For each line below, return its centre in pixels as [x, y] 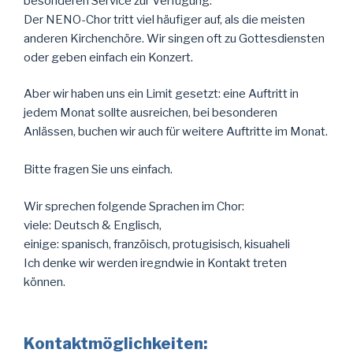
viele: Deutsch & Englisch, [93, 225]
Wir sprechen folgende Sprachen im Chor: [134, 206]
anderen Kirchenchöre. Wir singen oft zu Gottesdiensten [174, 38]
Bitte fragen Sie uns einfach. [98, 169]
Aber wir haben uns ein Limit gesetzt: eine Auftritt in [161, 94]
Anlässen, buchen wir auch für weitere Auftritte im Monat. [176, 132]
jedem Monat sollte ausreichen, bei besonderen [150, 113]
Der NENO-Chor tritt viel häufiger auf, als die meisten [164, 19]
